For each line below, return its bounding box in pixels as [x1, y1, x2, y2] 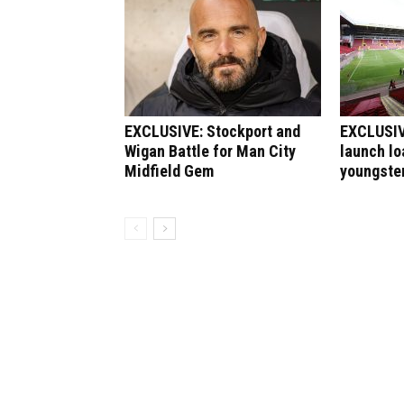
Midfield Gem [124, 161, 214, 180]
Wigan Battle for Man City [124, 142, 296, 161]
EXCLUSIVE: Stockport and [124, 122, 300, 141]
